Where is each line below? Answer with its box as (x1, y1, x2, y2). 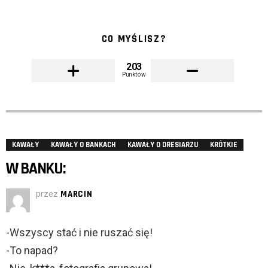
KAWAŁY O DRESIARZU (127, 140, 198, 150)
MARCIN (60, 188, 93, 200)
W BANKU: (6, 159, 65, 179)
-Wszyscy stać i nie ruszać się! (6, 226, 153, 239)
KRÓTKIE (210, 140, 237, 150)
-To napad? (6, 244, 58, 257)
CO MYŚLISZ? (101, 32, 167, 46)
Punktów (122, 71, 146, 78)
